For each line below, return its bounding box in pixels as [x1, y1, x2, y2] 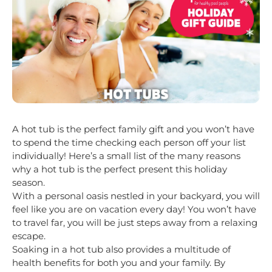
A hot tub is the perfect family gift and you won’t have [12, 123, 254, 135]
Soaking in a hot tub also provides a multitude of [12, 243, 231, 255]
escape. [12, 229, 46, 242]
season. [12, 176, 45, 188]
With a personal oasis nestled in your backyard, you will [12, 189, 260, 202]
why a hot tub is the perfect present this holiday [12, 163, 227, 175]
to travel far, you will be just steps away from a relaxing [12, 216, 257, 228]
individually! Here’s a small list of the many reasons [12, 149, 240, 161]
